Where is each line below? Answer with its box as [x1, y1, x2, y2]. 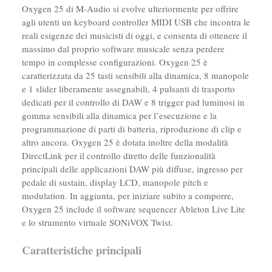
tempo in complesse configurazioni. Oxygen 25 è [21, 55, 208, 68]
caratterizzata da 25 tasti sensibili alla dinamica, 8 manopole [21, 69, 249, 81]
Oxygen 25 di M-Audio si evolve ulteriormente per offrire [21, 2, 239, 15]
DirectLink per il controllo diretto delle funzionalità [21, 149, 216, 161]
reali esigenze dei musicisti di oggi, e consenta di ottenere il [21, 29, 247, 41]
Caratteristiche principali [21, 241, 141, 258]
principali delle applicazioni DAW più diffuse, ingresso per [21, 162, 243, 175]
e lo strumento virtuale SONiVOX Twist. [21, 216, 173, 228]
